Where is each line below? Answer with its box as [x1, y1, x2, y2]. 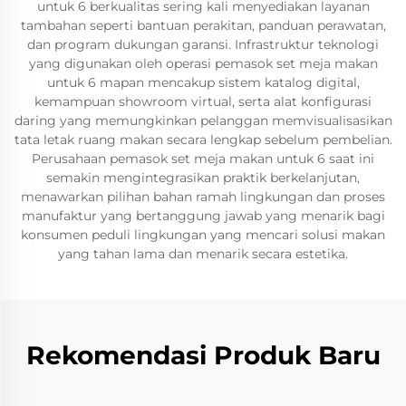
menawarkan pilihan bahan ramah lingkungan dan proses [21, 188, 385, 205]
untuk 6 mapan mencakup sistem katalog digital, [46, 74, 360, 91]
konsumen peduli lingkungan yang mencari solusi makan [21, 227, 385, 243]
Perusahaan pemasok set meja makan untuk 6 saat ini [32, 150, 374, 167]
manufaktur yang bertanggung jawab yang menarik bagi [21, 208, 385, 224]
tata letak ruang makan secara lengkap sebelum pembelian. [14, 131, 392, 148]
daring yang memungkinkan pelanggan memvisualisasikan [14, 112, 392, 129]
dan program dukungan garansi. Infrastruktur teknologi [27, 36, 379, 53]
